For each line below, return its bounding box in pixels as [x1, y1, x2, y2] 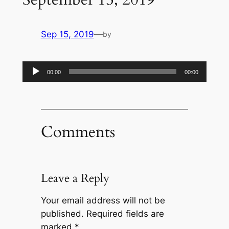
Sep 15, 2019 [40, 29, 94, 40]
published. [40, 209, 84, 219]
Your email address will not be [40, 195, 165, 206]
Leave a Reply [40, 170, 109, 187]
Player [21, 75, 48, 86]
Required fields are [86, 209, 164, 219]
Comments [40, 121, 115, 143]
